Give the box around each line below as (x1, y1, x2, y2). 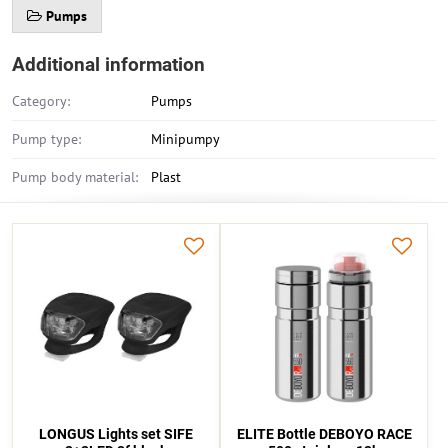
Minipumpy (151, 130, 220, 148)
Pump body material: (12, 168, 138, 186)
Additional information (12, 53, 205, 76)
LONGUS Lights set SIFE (39, 426, 193, 442)
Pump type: (12, 130, 81, 148)
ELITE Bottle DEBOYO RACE (236, 426, 412, 442)
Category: (12, 92, 70, 110)
